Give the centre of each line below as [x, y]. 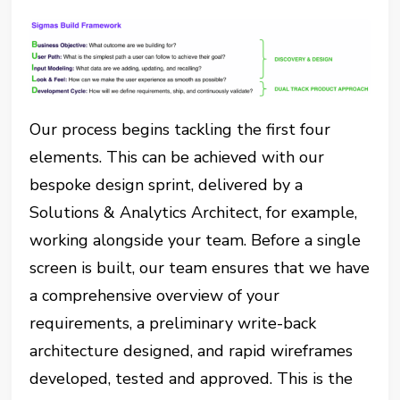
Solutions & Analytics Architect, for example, [194, 212]
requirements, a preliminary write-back [173, 323]
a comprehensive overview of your [155, 295]
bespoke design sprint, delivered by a [167, 184]
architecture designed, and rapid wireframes [192, 350]
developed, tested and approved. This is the [192, 378]
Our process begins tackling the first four [180, 129]
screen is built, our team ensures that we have [200, 267]
